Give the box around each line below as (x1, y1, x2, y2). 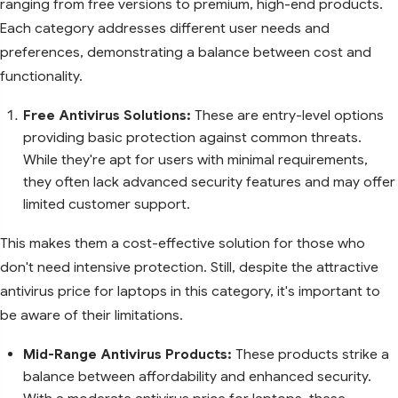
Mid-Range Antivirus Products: (23, 345, 232, 362)
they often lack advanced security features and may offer (23, 172, 395, 190)
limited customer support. (23, 195, 190, 212)
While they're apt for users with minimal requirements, (23, 150, 368, 168)
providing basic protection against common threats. (23, 128, 362, 146)
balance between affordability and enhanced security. (23, 367, 371, 385)
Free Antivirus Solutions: (23, 106, 195, 123)
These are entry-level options (195, 106, 384, 123)
